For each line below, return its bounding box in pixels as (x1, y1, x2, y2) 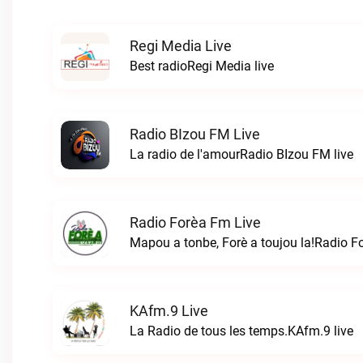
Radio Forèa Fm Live (130, 214, 261, 231)
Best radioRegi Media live (130, 58, 274, 74)
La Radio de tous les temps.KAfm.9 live (130, 323, 353, 339)
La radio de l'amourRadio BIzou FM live (130, 147, 353, 162)
